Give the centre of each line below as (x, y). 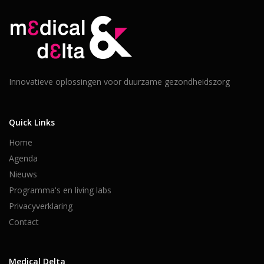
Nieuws (23, 174)
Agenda (23, 159)
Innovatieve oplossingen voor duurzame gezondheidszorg (119, 82)
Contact (24, 222)
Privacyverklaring (41, 206)
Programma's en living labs (60, 190)
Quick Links (32, 123)
